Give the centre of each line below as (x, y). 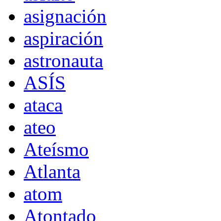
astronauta (63, 61)
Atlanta (52, 172)
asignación (65, 16)
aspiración (63, 38)
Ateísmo (56, 149)
